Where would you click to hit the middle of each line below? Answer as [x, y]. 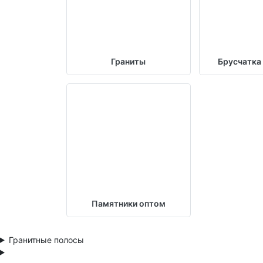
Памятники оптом [128, 203]
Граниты [129, 61]
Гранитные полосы [46, 240]
